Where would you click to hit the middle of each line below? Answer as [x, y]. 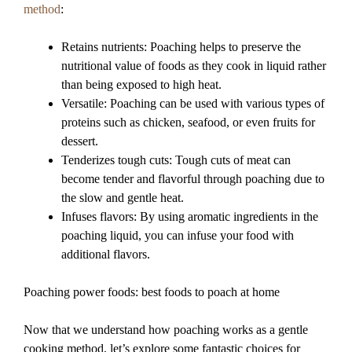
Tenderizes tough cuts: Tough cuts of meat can [176, 159]
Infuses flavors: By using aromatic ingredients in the [190, 216]
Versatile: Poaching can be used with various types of [193, 103]
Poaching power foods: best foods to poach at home [152, 291]
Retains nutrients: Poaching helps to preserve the [181, 46]
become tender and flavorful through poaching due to [193, 178]
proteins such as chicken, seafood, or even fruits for [188, 122]
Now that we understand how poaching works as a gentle [166, 329]
